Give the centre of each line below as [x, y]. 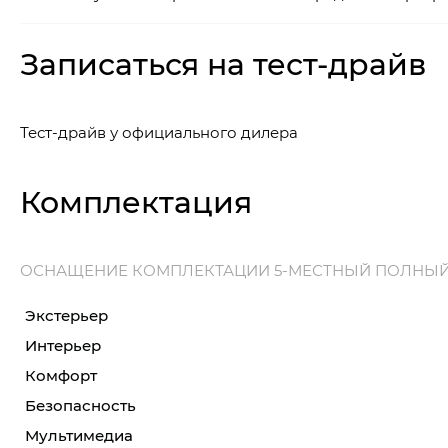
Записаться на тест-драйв [223, 63]
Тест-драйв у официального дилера [159, 132]
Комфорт [61, 375]
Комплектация [136, 201]
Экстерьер [66, 315]
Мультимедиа [79, 435]
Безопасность [80, 405]
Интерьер [63, 345]
